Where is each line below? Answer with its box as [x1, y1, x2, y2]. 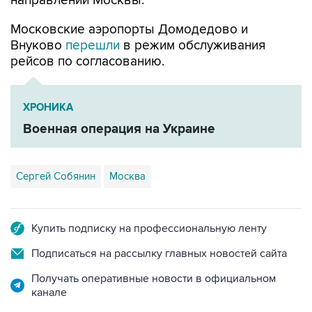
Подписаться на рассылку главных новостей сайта [31, 247, 287, 260]
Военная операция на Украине [23, 121, 215, 137]
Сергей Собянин [16, 170, 95, 182]
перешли [65, 38, 123, 54]
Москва [109, 170, 146, 182]
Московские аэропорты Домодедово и [10, 22, 248, 38]
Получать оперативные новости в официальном [31, 272, 276, 286]
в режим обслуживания [123, 38, 265, 54]
